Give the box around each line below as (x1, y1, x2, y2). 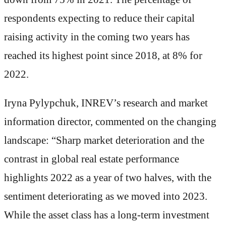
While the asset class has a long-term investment (4, 209, 209, 221)
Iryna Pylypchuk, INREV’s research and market (4, 97, 208, 109)
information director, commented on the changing (4, 116, 216, 128)
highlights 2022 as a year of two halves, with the (4, 172, 211, 184)
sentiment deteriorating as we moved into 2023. (4, 191, 207, 202)
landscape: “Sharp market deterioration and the (4, 135, 204, 146)
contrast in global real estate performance (4, 153, 179, 165)
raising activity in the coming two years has (4, 31, 190, 42)
